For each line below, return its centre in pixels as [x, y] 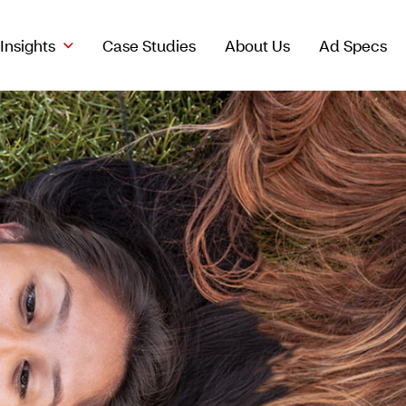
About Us [258, 45]
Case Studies [150, 45]
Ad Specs [353, 45]
